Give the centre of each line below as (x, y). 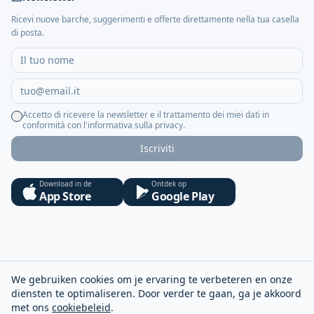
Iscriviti (157, 148)
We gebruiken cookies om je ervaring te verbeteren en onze (152, 279)
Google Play (183, 196)
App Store (65, 196)
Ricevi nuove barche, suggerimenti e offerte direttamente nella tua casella (155, 19)
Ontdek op (169, 183)
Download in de (66, 183)
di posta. (28, 32)
